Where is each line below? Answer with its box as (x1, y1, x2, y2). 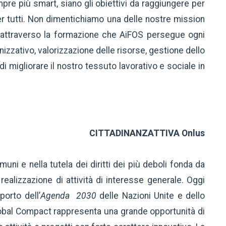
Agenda (40, 191, 76, 201)
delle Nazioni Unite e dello (99, 191, 205, 201)
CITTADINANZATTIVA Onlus (89, 128, 205, 139)
